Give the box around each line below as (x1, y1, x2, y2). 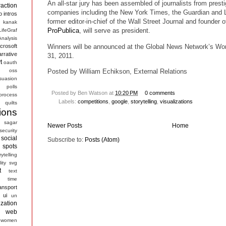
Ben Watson (78, 89, 107, 96)
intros (4, 10, 17, 17)
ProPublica (47, 27, 79, 35)
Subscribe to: (47, 136, 85, 143)
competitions (77, 98, 108, 104)
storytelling (130, 98, 157, 104)
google (111, 98, 128, 104)
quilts (5, 99, 17, 105)
